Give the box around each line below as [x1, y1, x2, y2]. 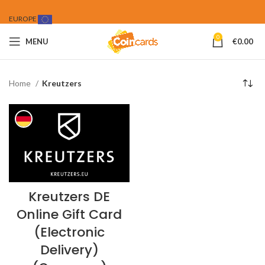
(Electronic [34, 223, 105, 242]
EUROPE [9, 14, 38, 23]
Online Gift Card [17, 205, 122, 224]
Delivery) [40, 241, 99, 260]
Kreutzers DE [28, 188, 110, 206]
